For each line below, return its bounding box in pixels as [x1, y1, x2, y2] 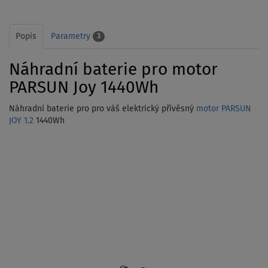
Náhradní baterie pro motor [9, 61, 218, 78]
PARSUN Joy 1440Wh [9, 79, 159, 96]
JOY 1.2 [9, 116, 33, 125]
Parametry [51, 32, 93, 41]
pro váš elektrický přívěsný [92, 104, 196, 113]
